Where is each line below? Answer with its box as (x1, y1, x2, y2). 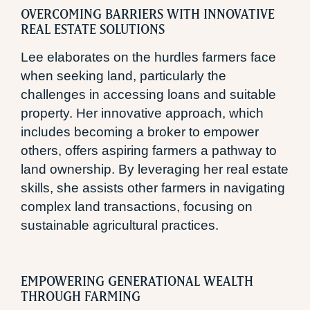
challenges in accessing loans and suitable (21, 87, 276, 102)
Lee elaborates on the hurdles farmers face (21, 50, 276, 65)
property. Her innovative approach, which (21, 106, 264, 121)
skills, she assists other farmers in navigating (21, 181, 285, 196)
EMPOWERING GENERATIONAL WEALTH (21, 273, 253, 289)
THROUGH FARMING (21, 288, 140, 304)
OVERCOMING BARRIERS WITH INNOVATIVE (21, 6, 275, 22)
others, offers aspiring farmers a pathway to (21, 143, 277, 158)
